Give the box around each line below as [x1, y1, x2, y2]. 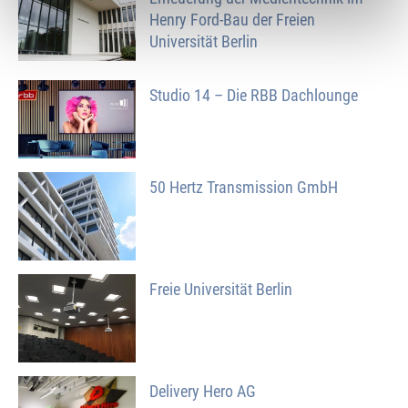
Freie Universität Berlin [149, 280, 293, 300]
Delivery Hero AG [149, 382, 257, 402]
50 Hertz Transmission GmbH [149, 178, 339, 198]
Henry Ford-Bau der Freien [149, 10, 316, 30]
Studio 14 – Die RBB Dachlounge [149, 86, 359, 106]
